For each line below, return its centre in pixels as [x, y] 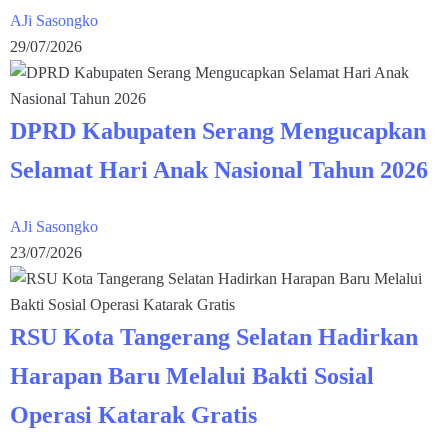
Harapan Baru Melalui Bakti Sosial [192, 375]
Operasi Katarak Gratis [133, 414]
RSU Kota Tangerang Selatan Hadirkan [214, 336]
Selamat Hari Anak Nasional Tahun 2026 [219, 169]
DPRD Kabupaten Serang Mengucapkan [218, 130]
